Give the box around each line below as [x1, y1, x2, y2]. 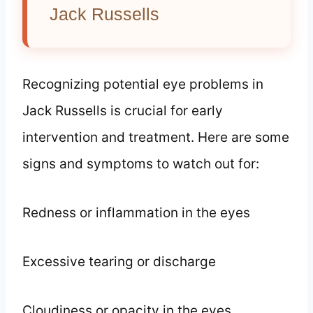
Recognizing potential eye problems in [22, 75, 263, 92]
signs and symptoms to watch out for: [22, 155, 259, 172]
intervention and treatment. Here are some [22, 129, 289, 145]
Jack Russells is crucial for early [22, 102, 223, 119]
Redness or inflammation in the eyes [22, 204, 250, 221]
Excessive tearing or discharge [22, 253, 216, 270]
